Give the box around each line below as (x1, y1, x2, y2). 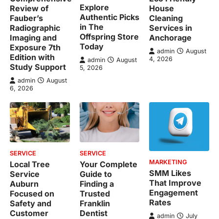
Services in (149, 23, 193, 33)
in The (79, 22, 104, 32)
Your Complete (79, 159, 137, 170)
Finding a (79, 179, 114, 189)
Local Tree (10, 159, 50, 170)
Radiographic (10, 23, 60, 33)
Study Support (10, 62, 66, 72)
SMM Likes (149, 168, 192, 178)
